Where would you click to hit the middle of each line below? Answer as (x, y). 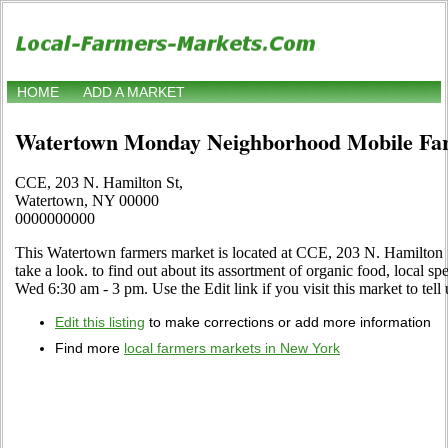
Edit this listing (100, 322)
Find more (89, 348)
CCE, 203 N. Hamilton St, (99, 183)
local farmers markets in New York (232, 348)
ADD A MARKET (134, 92)
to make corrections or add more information (288, 322)
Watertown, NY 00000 (87, 201)
